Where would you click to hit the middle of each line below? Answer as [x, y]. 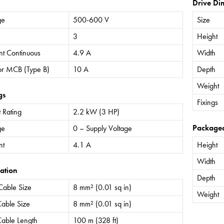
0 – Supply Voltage [102, 128]
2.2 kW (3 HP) [96, 111]
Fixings [208, 102]
